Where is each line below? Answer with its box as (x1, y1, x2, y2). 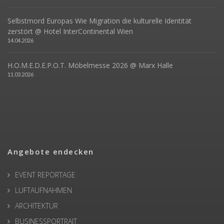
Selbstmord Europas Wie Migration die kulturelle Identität (7, 16, 191, 25)
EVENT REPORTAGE (15, 170, 75, 179)
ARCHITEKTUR (15, 201, 58, 210)
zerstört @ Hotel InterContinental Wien (7, 26, 133, 36)
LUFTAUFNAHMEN (15, 185, 72, 195)
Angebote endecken (7, 146, 94, 156)
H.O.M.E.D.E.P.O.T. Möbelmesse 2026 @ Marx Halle (7, 60, 173, 70)
